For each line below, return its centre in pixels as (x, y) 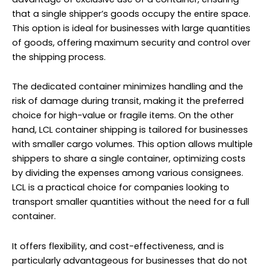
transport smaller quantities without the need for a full (131, 202)
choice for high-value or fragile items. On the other (123, 116)
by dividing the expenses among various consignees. (128, 173)
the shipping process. (59, 57)
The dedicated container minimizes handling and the (128, 87)
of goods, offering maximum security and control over (131, 42)
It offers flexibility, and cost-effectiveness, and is (118, 246)
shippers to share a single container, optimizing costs (129, 159)
